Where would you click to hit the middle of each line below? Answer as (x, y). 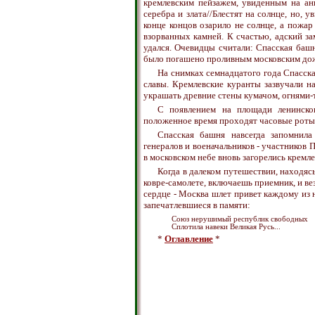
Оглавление (189, 239)
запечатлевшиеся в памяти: (197, 205)
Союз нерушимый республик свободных (240, 219)
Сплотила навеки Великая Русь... (226, 227)
